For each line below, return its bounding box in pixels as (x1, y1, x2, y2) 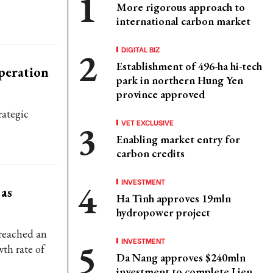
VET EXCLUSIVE (121, 117, 174, 127)
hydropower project (116, 205, 210, 219)
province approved (116, 87, 205, 101)
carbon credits (116, 146, 185, 160)
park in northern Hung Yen (116, 73, 243, 87)
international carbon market (116, 14, 250, 28)
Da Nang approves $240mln (116, 250, 246, 264)
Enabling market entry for (116, 132, 240, 146)
